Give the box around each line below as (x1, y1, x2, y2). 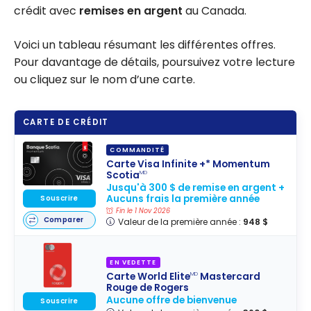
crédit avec (14, 2, 79, 19)
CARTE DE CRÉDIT (23, 117, 109, 128)
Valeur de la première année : (117, 215, 243, 228)
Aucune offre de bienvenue (106, 293, 237, 307)
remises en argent (79, 2, 183, 19)
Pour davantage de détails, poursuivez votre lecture (14, 53, 295, 70)
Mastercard (198, 269, 261, 283)
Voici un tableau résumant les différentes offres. (14, 36, 276, 53)
